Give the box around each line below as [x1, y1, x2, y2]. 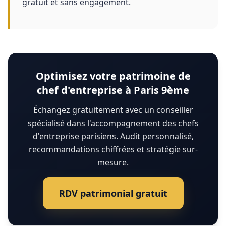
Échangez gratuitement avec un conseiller [33, 104, 193, 116]
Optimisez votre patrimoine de [35, 69, 191, 83]
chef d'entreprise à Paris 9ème [37, 83, 189, 97]
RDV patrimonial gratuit [59, 187, 167, 199]
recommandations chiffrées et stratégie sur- [28, 144, 198, 155]
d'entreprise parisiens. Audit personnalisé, [32, 131, 194, 142]
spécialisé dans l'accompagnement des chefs [27, 118, 199, 129]
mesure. [97, 157, 129, 168]
